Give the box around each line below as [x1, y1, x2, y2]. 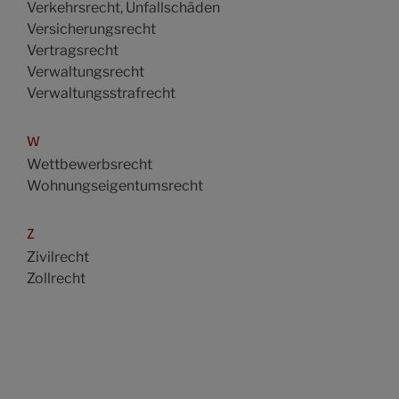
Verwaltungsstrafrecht [27, 85, 175, 102]
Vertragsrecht [27, 42, 118, 59]
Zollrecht [27, 270, 85, 287]
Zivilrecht [27, 248, 89, 265]
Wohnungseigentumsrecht [27, 177, 203, 194]
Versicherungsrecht [27, 20, 156, 37]
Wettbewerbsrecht [27, 156, 152, 173]
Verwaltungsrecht [27, 63, 144, 80]
